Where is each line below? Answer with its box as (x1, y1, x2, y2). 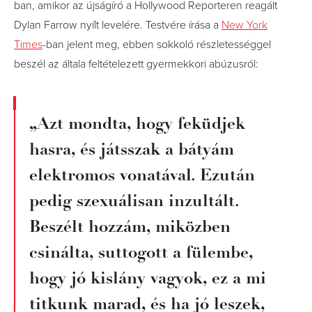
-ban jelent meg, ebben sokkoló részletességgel (42, 37, 271, 52)
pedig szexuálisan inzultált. (29, 189, 239, 211)
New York (221, 17, 267, 32)
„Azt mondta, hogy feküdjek (29, 112, 245, 134)
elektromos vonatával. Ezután (29, 164, 255, 185)
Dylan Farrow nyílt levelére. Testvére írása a (14, 17, 221, 32)
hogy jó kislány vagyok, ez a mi (29, 267, 266, 288)
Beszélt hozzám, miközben (29, 215, 231, 237)
